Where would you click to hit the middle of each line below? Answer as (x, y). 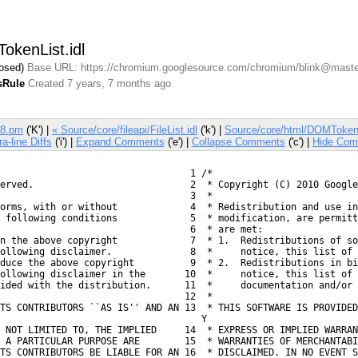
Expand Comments (120, 141)
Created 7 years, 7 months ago (99, 83)
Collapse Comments (238, 141)
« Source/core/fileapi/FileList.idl (125, 129)
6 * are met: (221, 229)
